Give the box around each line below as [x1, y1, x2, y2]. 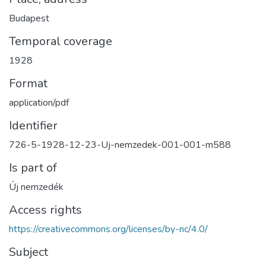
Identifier [9, 117, 58, 134]
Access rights [9, 201, 82, 218]
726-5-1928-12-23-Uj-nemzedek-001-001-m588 [9, 138, 231, 151]
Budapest [9, 11, 49, 25]
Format [9, 75, 47, 91]
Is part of [9, 159, 57, 176]
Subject [9, 243, 48, 260]
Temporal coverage [9, 33, 112, 49]
